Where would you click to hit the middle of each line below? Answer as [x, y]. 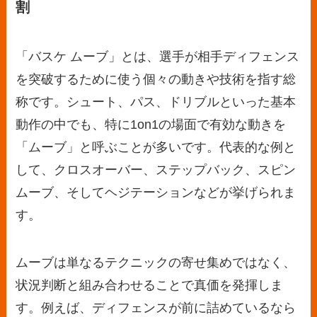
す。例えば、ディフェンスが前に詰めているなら [156, 308]
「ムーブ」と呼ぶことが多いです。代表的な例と [156, 147]
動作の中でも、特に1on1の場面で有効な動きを [151, 124]
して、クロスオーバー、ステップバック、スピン [156, 169]
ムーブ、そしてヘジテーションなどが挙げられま [156, 192]
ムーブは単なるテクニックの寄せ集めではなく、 [156, 263]
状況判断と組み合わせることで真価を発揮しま [150, 286]
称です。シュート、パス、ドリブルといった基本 [156, 102]
